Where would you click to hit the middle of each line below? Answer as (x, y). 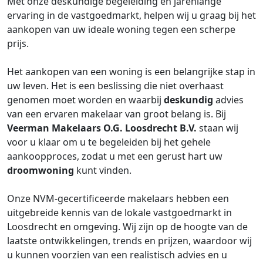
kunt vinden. (103, 170)
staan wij (218, 128)
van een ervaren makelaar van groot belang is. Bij (117, 114)
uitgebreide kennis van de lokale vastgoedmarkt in (119, 213)
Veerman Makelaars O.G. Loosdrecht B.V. (102, 128)
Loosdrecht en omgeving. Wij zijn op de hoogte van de (127, 227)
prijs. (18, 43)
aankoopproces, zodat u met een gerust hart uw (115, 156)
